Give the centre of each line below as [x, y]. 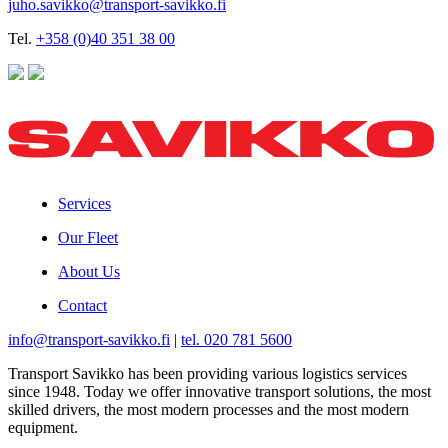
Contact [82, 305]
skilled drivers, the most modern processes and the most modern [208, 409]
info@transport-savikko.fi [89, 339]
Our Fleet [88, 237]
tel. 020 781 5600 [236, 339]
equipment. [43, 427]
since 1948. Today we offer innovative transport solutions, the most [219, 391]
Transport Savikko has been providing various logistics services [207, 373]
